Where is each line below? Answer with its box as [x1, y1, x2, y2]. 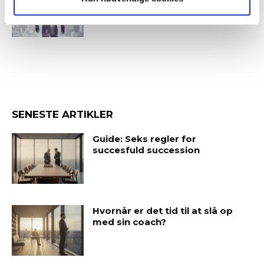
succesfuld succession [93, 144, 200, 156]
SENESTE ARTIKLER [12, 108, 113, 121]
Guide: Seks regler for [93, 133, 197, 145]
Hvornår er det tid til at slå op [93, 205, 233, 217]
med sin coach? [93, 216, 167, 228]
